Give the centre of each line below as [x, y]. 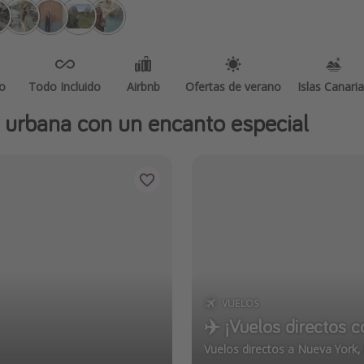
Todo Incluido [65, 87]
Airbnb [143, 87]
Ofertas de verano [233, 87]
